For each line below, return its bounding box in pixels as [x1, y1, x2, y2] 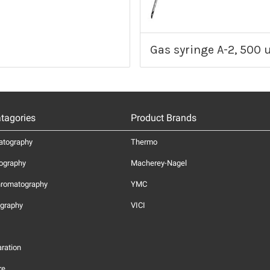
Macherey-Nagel [131, 158, 187, 168]
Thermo [131, 137, 157, 146]
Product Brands [131, 111, 196, 124]
